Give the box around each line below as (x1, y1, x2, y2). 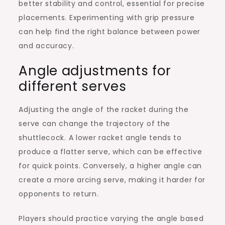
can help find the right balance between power (19, 26, 200, 37)
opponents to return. (19, 188, 99, 199)
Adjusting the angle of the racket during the (19, 104, 189, 115)
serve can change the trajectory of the (19, 118, 171, 129)
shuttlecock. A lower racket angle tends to (19, 132, 182, 143)
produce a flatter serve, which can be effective (19, 146, 202, 157)
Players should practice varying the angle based (19, 213, 204, 223)
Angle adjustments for (19, 61, 172, 80)
